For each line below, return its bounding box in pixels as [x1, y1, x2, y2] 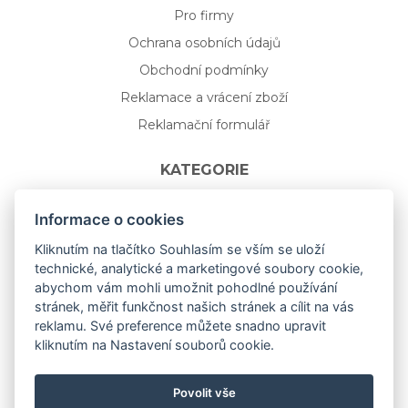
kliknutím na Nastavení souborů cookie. [35, 336, 275, 352]
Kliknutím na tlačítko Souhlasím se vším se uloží [35, 240, 325, 257]
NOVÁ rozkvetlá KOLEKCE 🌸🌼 [106, 342, 302, 359]
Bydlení [180, 232, 228, 250]
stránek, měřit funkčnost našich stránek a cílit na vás [35, 298, 355, 314]
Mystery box [165, 287, 243, 304]
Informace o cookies [35, 209, 185, 229]
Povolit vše [172, 385, 236, 401]
